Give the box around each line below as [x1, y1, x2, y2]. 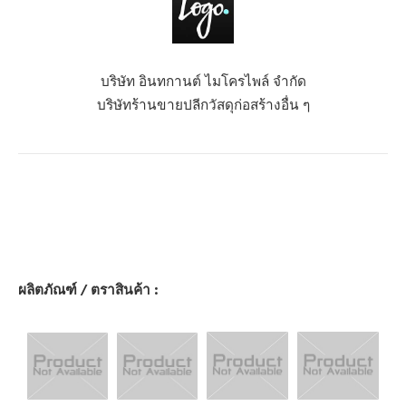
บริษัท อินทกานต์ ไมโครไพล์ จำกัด [100, 71, 306, 90]
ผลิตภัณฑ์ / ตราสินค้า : [18, 280, 159, 299]
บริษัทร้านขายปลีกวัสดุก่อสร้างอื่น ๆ [96, 94, 310, 113]
